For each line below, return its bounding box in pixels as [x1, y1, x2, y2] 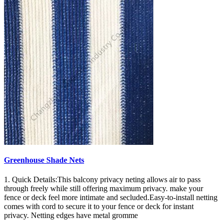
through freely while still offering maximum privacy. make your [4, 184, 203, 193]
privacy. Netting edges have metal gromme [4, 211, 138, 220]
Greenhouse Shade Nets [4, 155, 84, 164]
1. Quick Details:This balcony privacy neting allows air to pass [4, 175, 201, 184]
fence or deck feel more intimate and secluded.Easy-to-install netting [4, 193, 218, 202]
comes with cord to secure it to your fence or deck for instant [4, 202, 194, 211]
